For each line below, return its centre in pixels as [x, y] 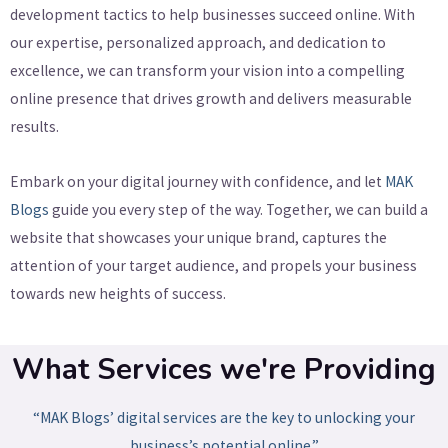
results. [34, 126]
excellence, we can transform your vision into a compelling [207, 70]
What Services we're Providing [224, 370]
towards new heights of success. [118, 294]
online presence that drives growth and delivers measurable [211, 98]
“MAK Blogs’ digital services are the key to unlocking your [224, 418]
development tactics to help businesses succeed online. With [212, 14]
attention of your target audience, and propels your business [213, 266]
